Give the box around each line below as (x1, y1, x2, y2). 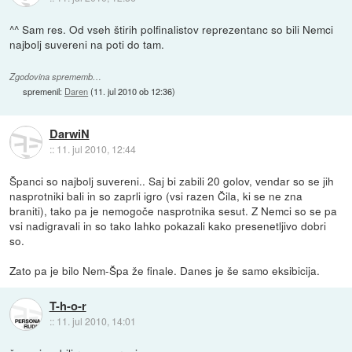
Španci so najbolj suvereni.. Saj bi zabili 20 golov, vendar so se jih (9, 172, 335, 189)
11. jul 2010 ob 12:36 (93, 85, 173, 98)
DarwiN (49, 125, 90, 143)
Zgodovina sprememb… (9, 71, 102, 83)
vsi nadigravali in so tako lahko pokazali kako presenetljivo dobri (9, 217, 327, 233)
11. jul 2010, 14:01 (56, 314, 136, 328)
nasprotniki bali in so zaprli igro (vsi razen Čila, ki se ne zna (9, 187, 303, 203)
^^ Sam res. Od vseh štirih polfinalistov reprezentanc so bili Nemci (9, 20, 334, 37)
